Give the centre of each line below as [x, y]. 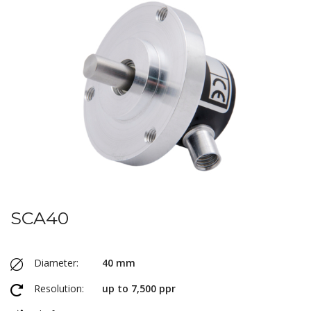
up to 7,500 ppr [139, 289]
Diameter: [56, 263]
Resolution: [59, 289]
